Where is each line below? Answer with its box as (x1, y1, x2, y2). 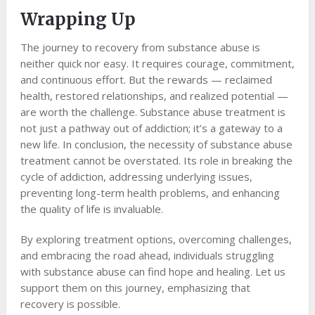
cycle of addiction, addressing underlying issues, (20, 169, 252, 184)
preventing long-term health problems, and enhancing (20, 186, 280, 200)
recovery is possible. (20, 297, 120, 311)
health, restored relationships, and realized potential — (20, 89, 288, 103)
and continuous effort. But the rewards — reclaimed (20, 72, 272, 87)
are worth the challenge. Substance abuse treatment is (20, 105, 285, 120)
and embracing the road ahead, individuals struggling (20, 248, 274, 263)
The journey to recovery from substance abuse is (20, 40, 260, 55)
